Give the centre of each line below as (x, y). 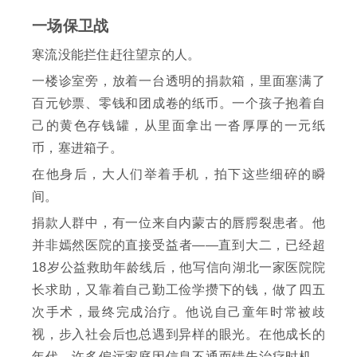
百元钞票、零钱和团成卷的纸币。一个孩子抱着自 (178, 104)
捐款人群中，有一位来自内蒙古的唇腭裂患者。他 (178, 223)
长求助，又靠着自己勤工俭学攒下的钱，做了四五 (178, 290)
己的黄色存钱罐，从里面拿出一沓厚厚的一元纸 (178, 126)
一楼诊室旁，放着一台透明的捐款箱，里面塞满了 (178, 81)
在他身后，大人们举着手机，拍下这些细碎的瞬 (178, 175)
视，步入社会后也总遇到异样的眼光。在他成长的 (178, 335)
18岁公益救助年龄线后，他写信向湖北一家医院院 (178, 268)
